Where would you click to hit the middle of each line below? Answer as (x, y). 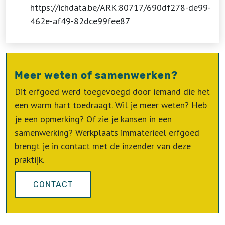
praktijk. (29, 159)
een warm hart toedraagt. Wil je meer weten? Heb (111, 105)
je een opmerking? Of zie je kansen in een (93, 119)
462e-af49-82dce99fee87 (80, 21)
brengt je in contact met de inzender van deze (103, 146)
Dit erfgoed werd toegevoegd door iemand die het (112, 92)
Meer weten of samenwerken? (96, 75)
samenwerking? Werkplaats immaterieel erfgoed (107, 132)
